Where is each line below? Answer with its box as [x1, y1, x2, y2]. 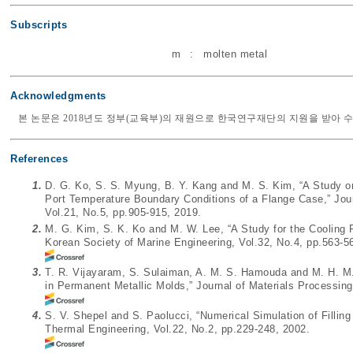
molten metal [203, 48, 267, 61]
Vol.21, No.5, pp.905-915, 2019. [45, 206, 202, 219]
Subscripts [10, 19, 67, 32]
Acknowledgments [10, 90, 106, 102]
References [10, 153, 68, 165]
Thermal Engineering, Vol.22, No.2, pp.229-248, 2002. [45, 323, 310, 336]
